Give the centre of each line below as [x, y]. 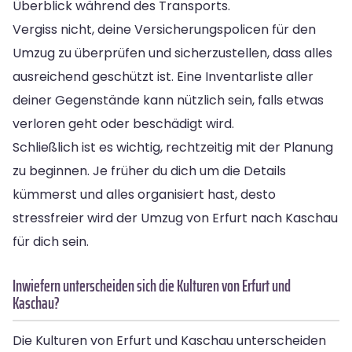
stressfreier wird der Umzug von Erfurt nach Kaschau [175, 218]
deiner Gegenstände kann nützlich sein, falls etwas [168, 100]
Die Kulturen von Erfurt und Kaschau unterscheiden [169, 340]
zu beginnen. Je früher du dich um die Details [149, 170]
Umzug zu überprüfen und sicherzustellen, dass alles [172, 53]
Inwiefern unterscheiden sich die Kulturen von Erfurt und [152, 285]
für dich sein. [51, 241]
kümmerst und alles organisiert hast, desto [144, 194]
